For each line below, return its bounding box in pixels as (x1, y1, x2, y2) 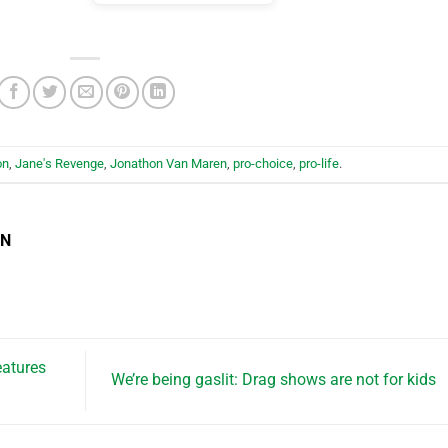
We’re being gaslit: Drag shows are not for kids (110, 370, 440, 390)
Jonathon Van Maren (110, 155, 227, 171)
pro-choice (233, 155, 293, 171)
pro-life (299, 155, 339, 171)
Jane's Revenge (15, 155, 104, 171)
